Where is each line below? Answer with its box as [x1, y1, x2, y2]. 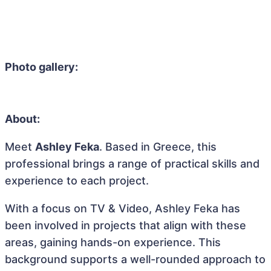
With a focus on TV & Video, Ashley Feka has [5, 202, 240, 215]
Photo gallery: [5, 60, 78, 73]
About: [5, 113, 40, 125]
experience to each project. [5, 174, 149, 187]
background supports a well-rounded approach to [5, 253, 266, 266]
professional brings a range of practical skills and [5, 157, 260, 170]
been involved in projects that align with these [5, 219, 246, 232]
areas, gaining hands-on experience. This [5, 236, 221, 249]
